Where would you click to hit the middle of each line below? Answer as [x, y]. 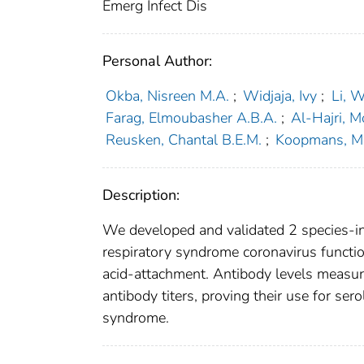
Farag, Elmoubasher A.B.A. [191, 118]
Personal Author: [157, 61]
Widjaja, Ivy [280, 96]
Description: [141, 195]
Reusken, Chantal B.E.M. [183, 140]
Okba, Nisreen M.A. [167, 96]
